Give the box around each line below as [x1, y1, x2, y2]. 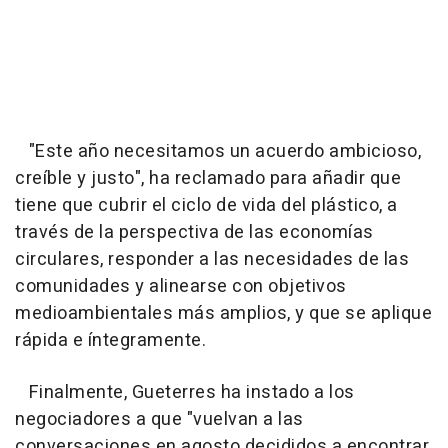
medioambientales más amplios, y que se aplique [15, 300, 432, 328]
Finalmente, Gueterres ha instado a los [15, 379, 355, 407]
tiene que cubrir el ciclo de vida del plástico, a [15, 192, 398, 220]
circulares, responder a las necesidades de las [15, 246, 409, 274]
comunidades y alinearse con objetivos [15, 273, 347, 301]
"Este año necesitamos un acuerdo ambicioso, [15, 138, 421, 166]
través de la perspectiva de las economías [15, 219, 374, 247]
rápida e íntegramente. [15, 327, 206, 355]
